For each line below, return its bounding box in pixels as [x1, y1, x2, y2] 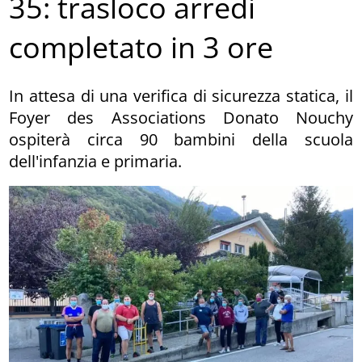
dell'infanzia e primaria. [9, 149, 183, 172]
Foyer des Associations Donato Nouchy [9, 106, 353, 128]
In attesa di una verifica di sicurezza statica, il [9, 84, 353, 107]
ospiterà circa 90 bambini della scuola [9, 128, 353, 150]
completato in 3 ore [9, 27, 274, 68]
